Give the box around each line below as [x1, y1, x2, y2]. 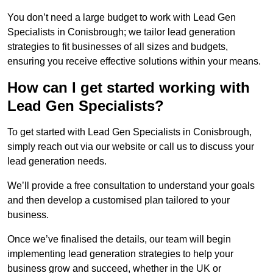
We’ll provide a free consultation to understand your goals [7, 180, 255, 191]
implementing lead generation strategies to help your [7, 249, 233, 260]
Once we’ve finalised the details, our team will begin [7, 234, 231, 245]
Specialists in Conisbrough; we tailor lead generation [7, 27, 235, 38]
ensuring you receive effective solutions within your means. [7, 56, 261, 67]
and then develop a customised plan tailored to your [7, 195, 230, 206]
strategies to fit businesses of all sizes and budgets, [7, 41, 228, 52]
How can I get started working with [7, 79, 250, 96]
